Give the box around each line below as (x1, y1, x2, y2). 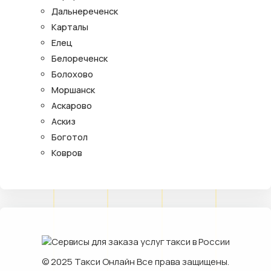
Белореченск (51, 52, 108, 64)
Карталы (51, 21, 88, 33)
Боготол (51, 131, 88, 143)
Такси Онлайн (74, 255, 135, 268)
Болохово (51, 68, 93, 80)
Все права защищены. (135, 255, 229, 268)
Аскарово (51, 99, 92, 111)
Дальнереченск (51, 5, 118, 17)
